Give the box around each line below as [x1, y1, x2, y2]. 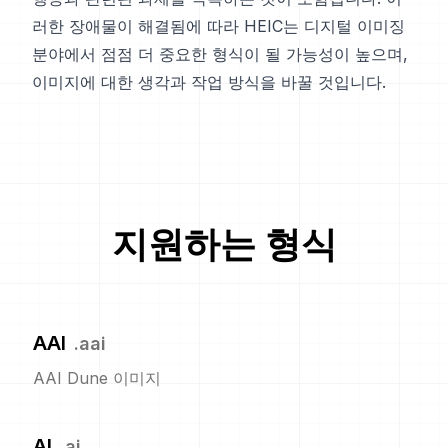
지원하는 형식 [111, 222, 337, 267]
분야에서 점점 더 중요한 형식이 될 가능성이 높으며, [32, 44, 408, 65]
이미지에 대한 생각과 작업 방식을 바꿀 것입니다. [32, 72, 386, 93]
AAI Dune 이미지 [33, 368, 161, 389]
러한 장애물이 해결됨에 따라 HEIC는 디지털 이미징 [32, 16, 405, 37]
